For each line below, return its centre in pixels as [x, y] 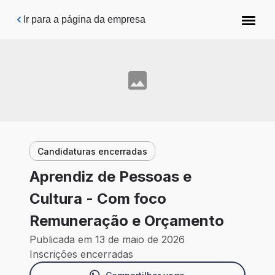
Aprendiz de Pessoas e [110, 177]
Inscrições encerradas [81, 254]
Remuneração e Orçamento [127, 221]
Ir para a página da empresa [84, 19]
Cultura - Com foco [98, 199]
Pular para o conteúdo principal [87, 15]
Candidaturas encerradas [92, 151]
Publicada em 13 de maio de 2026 [107, 240]
